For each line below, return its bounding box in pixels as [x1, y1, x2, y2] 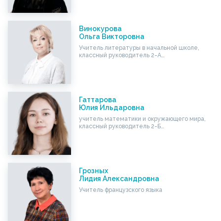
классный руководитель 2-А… [78, 51, 165, 59]
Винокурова [78, 24, 122, 33]
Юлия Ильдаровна [78, 103, 145, 111]
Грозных [78, 166, 108, 175]
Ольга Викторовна [78, 32, 145, 40]
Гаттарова [78, 95, 116, 104]
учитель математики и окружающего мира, [78, 115, 206, 122]
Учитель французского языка [78, 186, 162, 193]
